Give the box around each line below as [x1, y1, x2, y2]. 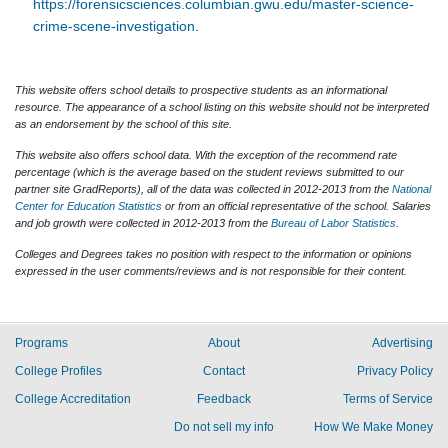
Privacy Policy [357, 364, 433, 379]
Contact [202, 364, 245, 379]
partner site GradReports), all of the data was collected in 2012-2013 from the [15, 182, 392, 195]
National [392, 182, 431, 195]
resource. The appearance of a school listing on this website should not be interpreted [15, 101, 429, 113]
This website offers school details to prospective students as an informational [15, 84, 387, 96]
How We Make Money [314, 420, 433, 435]
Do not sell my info [173, 420, 274, 435]
